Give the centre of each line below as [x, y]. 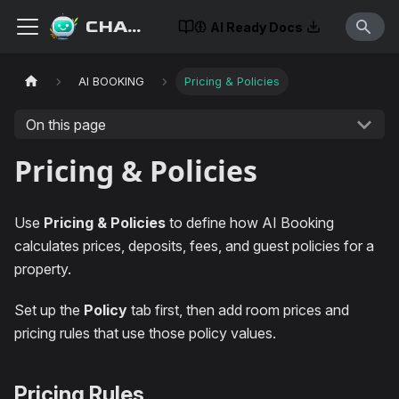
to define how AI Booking [250, 223]
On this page [65, 124]
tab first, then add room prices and [238, 310]
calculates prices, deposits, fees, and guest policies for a [194, 246]
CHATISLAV [134, 27]
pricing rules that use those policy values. [145, 333]
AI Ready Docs [256, 27]
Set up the [49, 310]
